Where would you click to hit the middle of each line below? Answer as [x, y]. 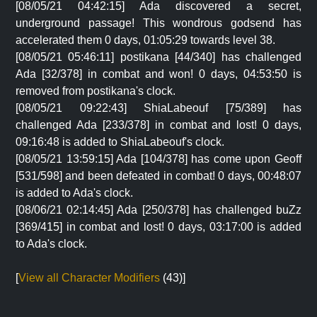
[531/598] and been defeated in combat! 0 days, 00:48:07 [158, 176]
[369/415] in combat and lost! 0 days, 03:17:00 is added [158, 227]
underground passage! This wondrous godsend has [158, 23]
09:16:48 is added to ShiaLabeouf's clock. [120, 142]
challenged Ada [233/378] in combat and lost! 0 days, [158, 125]
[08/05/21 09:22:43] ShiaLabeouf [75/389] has [158, 108]
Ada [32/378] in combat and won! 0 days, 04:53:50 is [158, 74]
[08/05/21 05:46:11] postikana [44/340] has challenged [158, 57]
